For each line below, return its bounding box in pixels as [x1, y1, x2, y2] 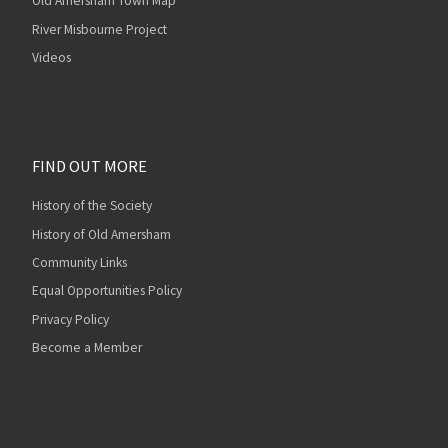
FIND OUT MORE [31, 155, 147, 176]
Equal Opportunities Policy [31, 282, 182, 300]
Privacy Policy [31, 310, 109, 328]
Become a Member [31, 339, 142, 357]
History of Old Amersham [31, 225, 171, 243]
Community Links [31, 254, 127, 272]
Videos [31, 49, 71, 67]
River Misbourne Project [31, 20, 167, 38]
